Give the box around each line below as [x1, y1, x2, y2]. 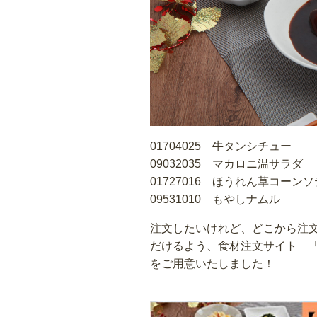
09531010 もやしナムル [150, 192, 280, 205]
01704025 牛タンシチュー [150, 139, 292, 152]
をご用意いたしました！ [150, 257, 275, 270]
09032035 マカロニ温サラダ [150, 157, 303, 170]
